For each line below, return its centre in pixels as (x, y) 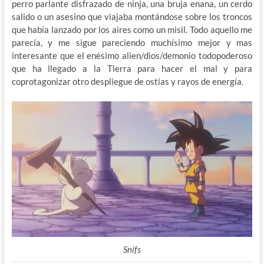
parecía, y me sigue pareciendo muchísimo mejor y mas (132, 43)
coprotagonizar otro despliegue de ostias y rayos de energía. (127, 82)
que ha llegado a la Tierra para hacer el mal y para (132, 69)
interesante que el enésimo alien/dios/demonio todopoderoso (132, 56)
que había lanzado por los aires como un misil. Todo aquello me (132, 30)
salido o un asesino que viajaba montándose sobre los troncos (132, 17)
